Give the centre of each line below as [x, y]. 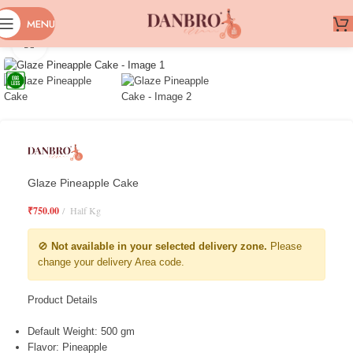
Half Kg [84, 211]
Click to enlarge [82, 43]
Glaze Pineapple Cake [83, 183]
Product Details [63, 300]
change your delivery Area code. [111, 262]
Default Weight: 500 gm [81, 332]
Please [284, 247]
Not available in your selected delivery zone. [159, 247]
